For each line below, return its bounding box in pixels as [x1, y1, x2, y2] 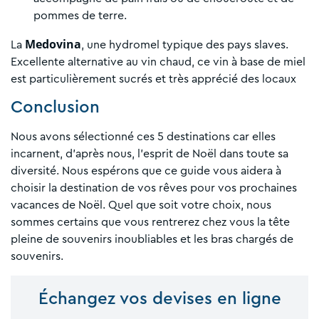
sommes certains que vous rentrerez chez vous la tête [11, 216, 290, 229]
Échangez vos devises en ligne [38, 291, 281, 308]
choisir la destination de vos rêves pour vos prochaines [11, 182, 297, 194]
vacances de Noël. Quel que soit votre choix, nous [11, 199, 271, 211]
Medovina [25, 36, 81, 53]
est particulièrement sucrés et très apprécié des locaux [11, 73, 299, 85]
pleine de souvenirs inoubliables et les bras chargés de [11, 234, 293, 246]
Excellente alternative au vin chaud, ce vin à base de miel [11, 56, 305, 68]
